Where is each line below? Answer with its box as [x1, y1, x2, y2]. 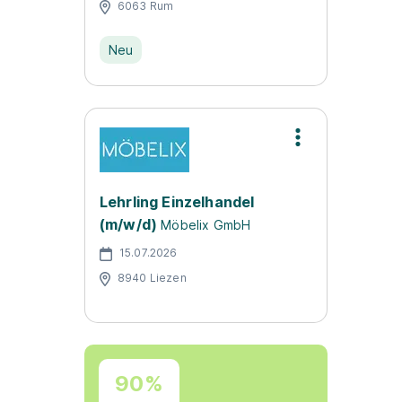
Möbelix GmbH [161, 217, 251, 232]
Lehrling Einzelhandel [100, 193, 255, 211]
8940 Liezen [118, 270, 187, 284]
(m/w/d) [100, 215, 158, 233]
